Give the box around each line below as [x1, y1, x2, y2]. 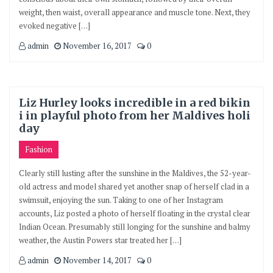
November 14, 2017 [61, 255, 132, 266]
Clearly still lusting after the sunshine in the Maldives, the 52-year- [19, 168, 251, 179]
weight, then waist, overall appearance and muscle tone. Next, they [19, 7, 250, 18]
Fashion [25, 144, 52, 155]
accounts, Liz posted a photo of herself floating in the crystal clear [19, 208, 250, 219]
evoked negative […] [19, 20, 90, 31]
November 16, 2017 [61, 40, 132, 51]
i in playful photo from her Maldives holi [19, 108, 250, 122]
